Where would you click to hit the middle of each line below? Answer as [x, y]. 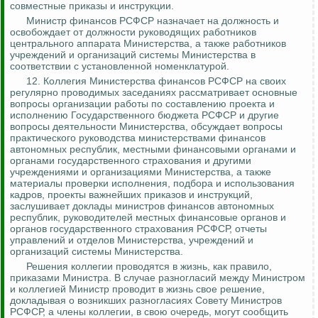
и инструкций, [219, 195]
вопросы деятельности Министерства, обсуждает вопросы [146, 127]
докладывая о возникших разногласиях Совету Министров [146, 301]
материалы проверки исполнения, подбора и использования [152, 183]
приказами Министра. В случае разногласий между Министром [158, 278]
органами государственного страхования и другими [131, 161]
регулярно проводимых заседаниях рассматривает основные [154, 93]
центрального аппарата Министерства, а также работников [148, 44]
